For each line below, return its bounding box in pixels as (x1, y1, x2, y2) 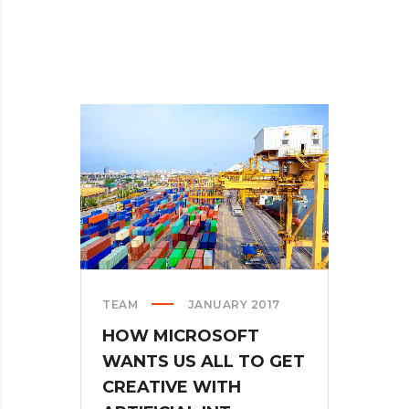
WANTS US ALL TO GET (102, 351, 305, 372)
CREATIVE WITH (102, 377, 241, 398)
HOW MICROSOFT (102, 326, 259, 347)
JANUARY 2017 (187, 298, 280, 312)
